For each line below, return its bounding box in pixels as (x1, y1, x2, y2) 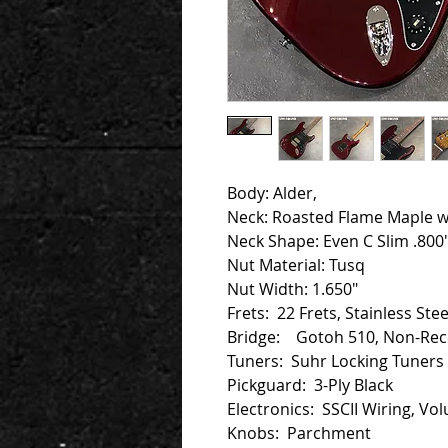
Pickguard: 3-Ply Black (227, 374, 393, 397)
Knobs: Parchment (227, 422, 371, 445)
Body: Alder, (227, 182, 321, 205)
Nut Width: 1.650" (227, 278, 358, 301)
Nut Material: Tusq (227, 254, 365, 277)
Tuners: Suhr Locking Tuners (227, 350, 444, 373)
